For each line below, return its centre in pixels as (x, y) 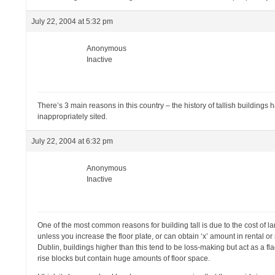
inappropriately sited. (73, 117)
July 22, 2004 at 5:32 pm (72, 21)
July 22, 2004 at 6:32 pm (72, 141)
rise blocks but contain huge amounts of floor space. (124, 258)
